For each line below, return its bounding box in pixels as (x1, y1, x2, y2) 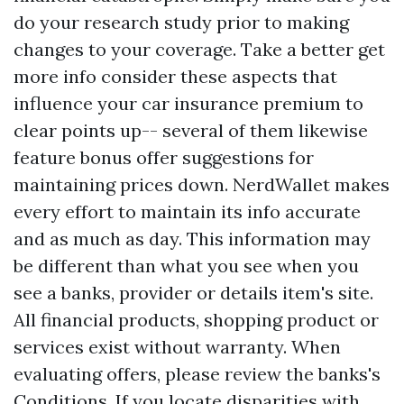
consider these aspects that (96, 65, 337, 87)
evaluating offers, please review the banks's (14, 363, 381, 385)
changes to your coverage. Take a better (14, 38, 358, 60)
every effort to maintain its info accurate (14, 200, 361, 223)
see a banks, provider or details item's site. (14, 281, 373, 304)
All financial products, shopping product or (14, 308, 379, 331)
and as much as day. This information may (14, 227, 371, 250)
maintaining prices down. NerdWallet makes (14, 173, 390, 196)
